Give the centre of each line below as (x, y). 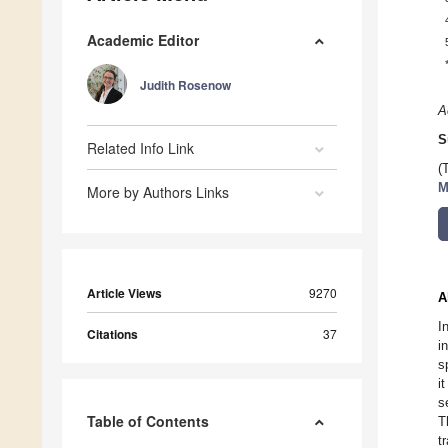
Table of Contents (148, 421)
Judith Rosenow (185, 85)
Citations (112, 334)
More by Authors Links (158, 192)
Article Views (124, 293)
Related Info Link (140, 148)
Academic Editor (143, 40)
